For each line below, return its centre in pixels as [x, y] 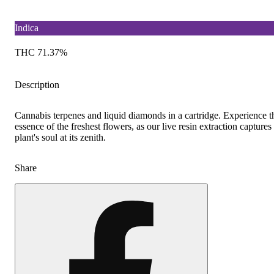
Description [37, 84]
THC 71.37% [41, 52]
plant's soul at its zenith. [60, 137]
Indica [27, 28]
